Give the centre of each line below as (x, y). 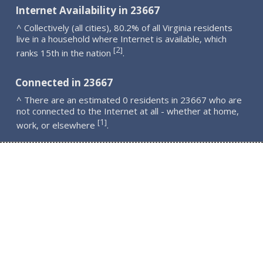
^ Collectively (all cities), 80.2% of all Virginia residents (125, 27)
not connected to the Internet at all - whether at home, (128, 111)
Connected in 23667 (64, 83)
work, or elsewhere (57, 125)
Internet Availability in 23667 (88, 10)
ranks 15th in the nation (65, 53)
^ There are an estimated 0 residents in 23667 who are (129, 100)
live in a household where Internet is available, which (122, 38)
